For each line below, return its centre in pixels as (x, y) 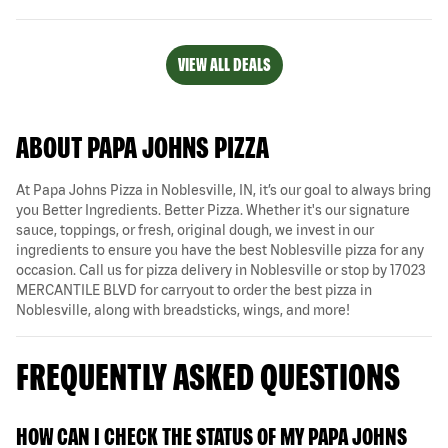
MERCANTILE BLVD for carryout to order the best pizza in (194, 289)
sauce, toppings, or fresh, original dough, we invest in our (195, 229)
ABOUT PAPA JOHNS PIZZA (142, 146)
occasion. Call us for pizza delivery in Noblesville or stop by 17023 (221, 269)
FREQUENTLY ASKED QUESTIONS (208, 376)
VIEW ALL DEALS (224, 64)
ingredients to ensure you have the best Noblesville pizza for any (220, 249)
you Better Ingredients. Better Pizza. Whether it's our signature (213, 209)
